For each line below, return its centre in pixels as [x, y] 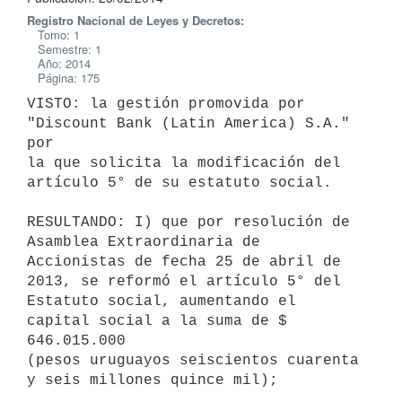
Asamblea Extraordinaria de [144, 242]
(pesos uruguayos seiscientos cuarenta [193, 360]
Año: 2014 [59, 63]
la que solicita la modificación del [184, 163]
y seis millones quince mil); [153, 380]
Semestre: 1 [64, 49]
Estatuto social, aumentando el [162, 301]
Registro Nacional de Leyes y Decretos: [135, 20]
